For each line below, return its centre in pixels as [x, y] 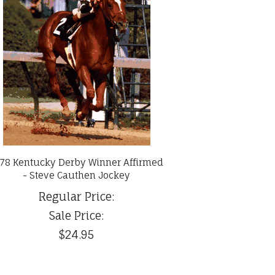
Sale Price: [77, 216]
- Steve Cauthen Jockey [77, 176]
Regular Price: [77, 197]
